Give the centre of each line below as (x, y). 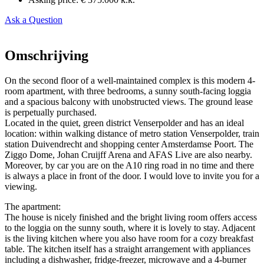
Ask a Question (34, 19)
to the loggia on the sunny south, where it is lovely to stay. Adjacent (130, 227)
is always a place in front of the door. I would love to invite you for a (132, 176)
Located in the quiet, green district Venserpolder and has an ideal (124, 123)
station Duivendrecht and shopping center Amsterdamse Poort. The (129, 144)
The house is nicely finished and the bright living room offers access (131, 217)
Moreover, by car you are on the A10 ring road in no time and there (129, 165)
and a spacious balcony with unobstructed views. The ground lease (129, 101)
